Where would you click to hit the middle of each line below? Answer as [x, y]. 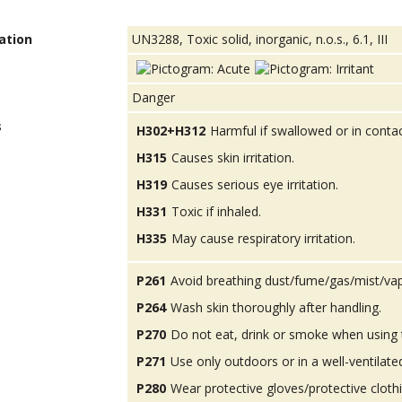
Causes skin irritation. [233, 158]
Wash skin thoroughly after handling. [276, 308]
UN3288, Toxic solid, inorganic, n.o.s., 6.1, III [260, 39]
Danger [154, 98]
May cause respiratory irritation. [264, 239]
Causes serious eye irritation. [255, 185]
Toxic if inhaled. [217, 212]
